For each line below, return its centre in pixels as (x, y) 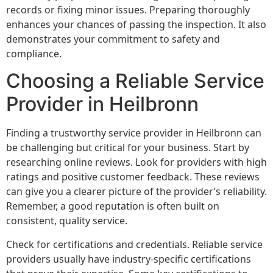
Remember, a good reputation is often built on (113, 206)
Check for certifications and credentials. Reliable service (134, 244)
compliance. (34, 53)
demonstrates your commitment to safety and (113, 39)
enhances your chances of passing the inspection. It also (136, 24)
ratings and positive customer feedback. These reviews (133, 177)
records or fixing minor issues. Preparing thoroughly (128, 9)
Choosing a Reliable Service (135, 81)
